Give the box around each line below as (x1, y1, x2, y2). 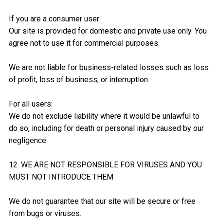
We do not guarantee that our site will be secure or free (8, 197, 196, 206)
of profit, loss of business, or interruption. (8, 75, 149, 85)
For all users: (8, 99, 53, 109)
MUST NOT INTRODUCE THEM (8, 172, 113, 182)
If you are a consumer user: (8, 14, 101, 24)
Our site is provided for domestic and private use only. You (8, 26, 207, 36)
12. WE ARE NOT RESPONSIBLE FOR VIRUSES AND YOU (8, 160, 202, 170)
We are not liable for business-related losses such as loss (8, 63, 209, 73)
